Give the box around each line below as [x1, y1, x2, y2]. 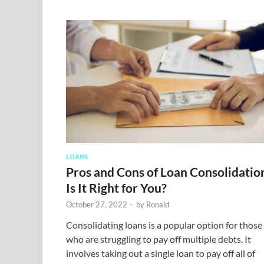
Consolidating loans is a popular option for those [66, 219, 262, 230]
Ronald [146, 199, 169, 209]
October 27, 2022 [66, 199, 127, 209]
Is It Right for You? [66, 180, 167, 195]
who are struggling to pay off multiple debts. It [66, 233, 251, 245]
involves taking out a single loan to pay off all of [66, 247, 255, 259]
